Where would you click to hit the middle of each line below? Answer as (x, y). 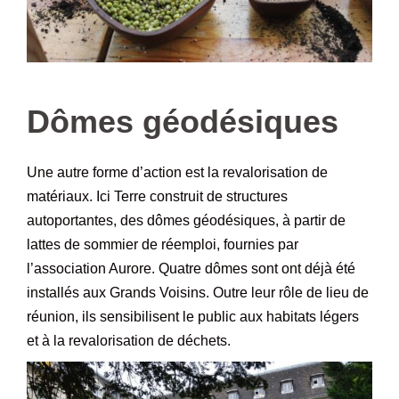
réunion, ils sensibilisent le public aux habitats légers (193, 317)
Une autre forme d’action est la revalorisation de (177, 173)
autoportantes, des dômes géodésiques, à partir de (186, 221)
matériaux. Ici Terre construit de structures (157, 197)
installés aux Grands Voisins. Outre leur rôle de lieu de (198, 293)
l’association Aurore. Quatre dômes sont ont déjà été (191, 269)
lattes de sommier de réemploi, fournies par (163, 245)
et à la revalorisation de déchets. (129, 341)
